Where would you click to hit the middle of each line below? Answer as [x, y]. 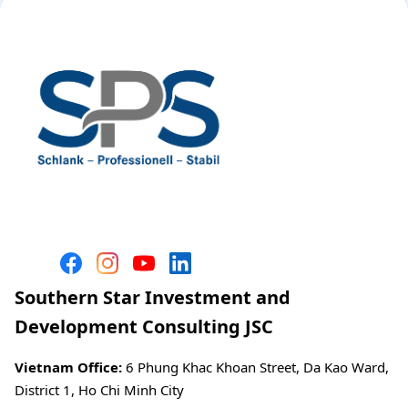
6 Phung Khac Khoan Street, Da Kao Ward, [255, 367]
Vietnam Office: [68, 367]
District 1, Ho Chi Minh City [99, 390]
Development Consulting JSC [144, 327]
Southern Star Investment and [153, 298]
